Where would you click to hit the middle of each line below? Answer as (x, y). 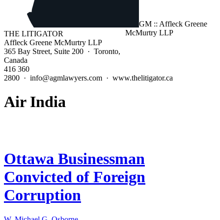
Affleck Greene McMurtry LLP (53, 42)
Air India (35, 102)
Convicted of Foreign (75, 177)
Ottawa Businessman (74, 159)
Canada (16, 60)
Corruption (42, 195)
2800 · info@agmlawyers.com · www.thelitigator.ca (88, 78)
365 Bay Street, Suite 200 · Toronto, (62, 51)
